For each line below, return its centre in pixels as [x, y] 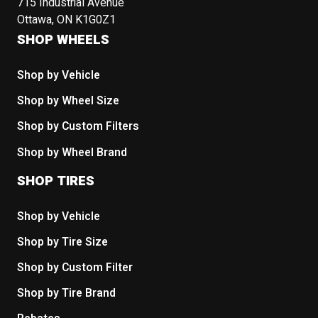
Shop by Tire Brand [67, 294]
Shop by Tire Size [63, 242]
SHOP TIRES [56, 181]
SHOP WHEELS [64, 40]
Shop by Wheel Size [68, 102]
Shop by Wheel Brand [72, 153]
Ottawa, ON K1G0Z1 [67, 21]
